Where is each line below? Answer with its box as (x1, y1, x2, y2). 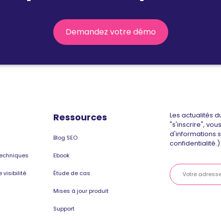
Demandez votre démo (65, 26, 156, 37)
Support (53, 205, 74, 213)
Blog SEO (53, 134, 77, 142)
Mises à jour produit (53, 187, 109, 195)
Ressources (53, 111, 107, 123)
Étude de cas (53, 169, 90, 177)
